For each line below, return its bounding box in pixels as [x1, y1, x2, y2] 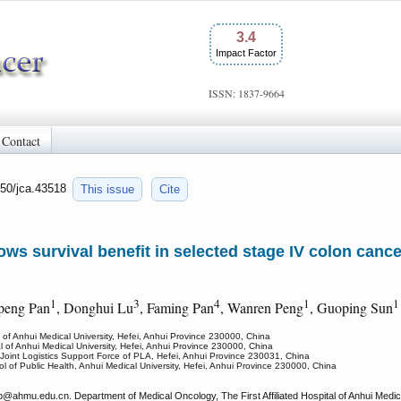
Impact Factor [216, 47, 277, 58]
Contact [2, 132, 40, 149]
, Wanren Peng [220, 298, 303, 318]
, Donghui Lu [56, 298, 133, 318]
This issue [81, 183, 134, 196]
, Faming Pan [140, 298, 214, 318]
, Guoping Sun [310, 298, 393, 318]
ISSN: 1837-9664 [208, 86, 285, 100]
